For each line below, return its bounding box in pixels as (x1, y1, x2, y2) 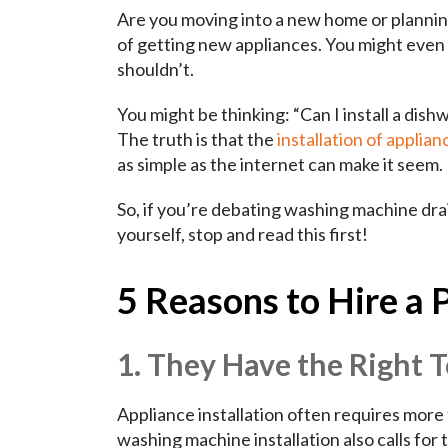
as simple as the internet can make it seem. (117, 153, 443, 176)
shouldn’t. (117, 58, 194, 81)
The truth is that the (117, 128, 277, 151)
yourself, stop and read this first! (117, 223, 368, 246)
